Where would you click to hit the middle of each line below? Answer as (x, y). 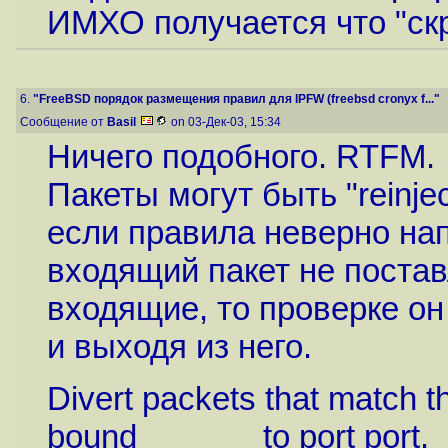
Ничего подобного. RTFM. (240, 157)
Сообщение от (63, 122)
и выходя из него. (179, 347)
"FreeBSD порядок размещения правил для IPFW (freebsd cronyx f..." (236, 99)
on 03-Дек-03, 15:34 (226, 122)
